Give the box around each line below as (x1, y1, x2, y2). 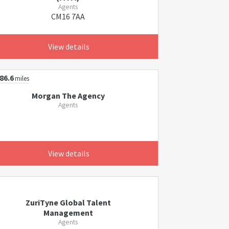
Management (43, 208, 93, 218)
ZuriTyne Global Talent (25, 197, 111, 208)
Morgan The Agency (31, 90, 105, 101)
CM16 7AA (51, 11, 85, 21)
